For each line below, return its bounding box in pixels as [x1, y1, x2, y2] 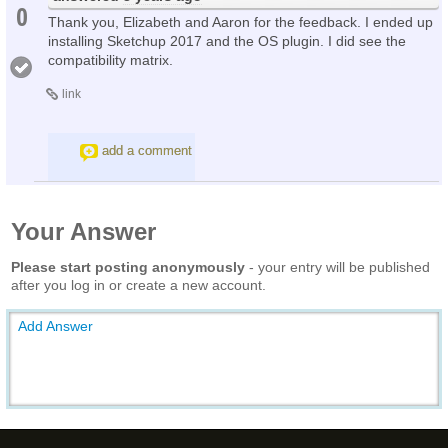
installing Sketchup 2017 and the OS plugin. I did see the [48, 32, 406, 49]
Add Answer [18, 317, 93, 334]
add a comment [102, 142, 192, 158]
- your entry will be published [245, 258, 430, 275]
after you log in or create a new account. [11, 276, 266, 293]
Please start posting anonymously [11, 258, 245, 275]
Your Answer [11, 217, 156, 245]
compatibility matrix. [48, 51, 173, 68]
